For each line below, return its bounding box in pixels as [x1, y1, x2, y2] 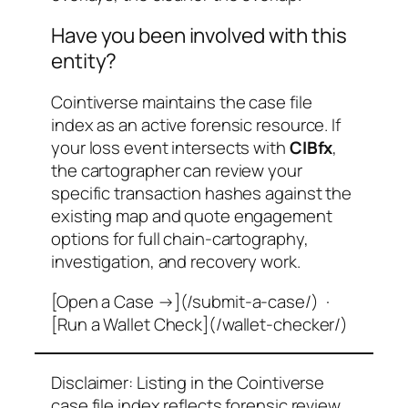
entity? [51, 46, 117, 76]
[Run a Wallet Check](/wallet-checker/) [51, 311, 349, 336]
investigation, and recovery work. [51, 250, 301, 274]
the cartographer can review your [51, 158, 302, 183]
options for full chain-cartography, [51, 227, 309, 251]
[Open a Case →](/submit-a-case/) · [51, 289, 333, 313]
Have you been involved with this [51, 21, 347, 50]
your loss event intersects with [51, 136, 290, 160]
